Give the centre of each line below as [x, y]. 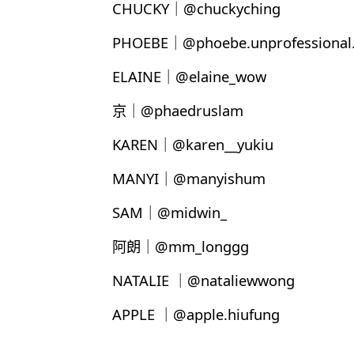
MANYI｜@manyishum [189, 178]
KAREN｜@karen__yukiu [193, 144]
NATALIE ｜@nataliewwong [203, 280]
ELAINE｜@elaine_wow [189, 76]
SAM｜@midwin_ [169, 212]
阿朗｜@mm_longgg [181, 246]
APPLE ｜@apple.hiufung [196, 314]
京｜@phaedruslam [178, 110]
